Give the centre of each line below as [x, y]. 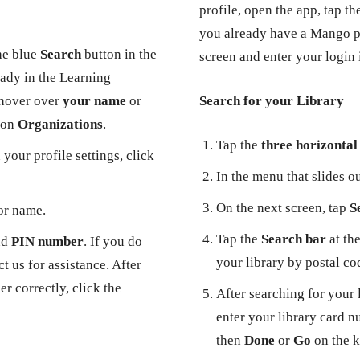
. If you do [113, 241]
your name [94, 101]
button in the [119, 54]
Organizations [60, 124]
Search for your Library [272, 101]
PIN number [47, 241]
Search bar [294, 239]
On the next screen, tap [283, 208]
